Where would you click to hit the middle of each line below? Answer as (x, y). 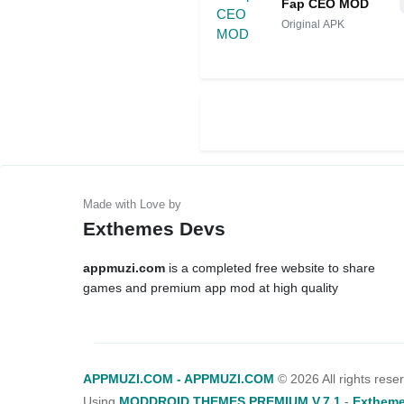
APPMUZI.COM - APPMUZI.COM (179, 379)
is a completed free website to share (270, 268)
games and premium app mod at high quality (211, 288)
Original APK (313, 24)
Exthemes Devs (154, 229)
